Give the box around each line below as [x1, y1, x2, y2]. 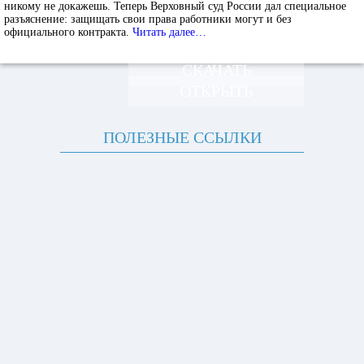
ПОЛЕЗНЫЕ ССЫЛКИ [102, 128, 262, 146]
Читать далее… [132, 26, 206, 38]
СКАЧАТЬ [181, 61, 251, 79]
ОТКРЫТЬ [180, 82, 253, 100]
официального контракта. [4, 26, 132, 38]
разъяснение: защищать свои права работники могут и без [4, 13, 292, 25]
